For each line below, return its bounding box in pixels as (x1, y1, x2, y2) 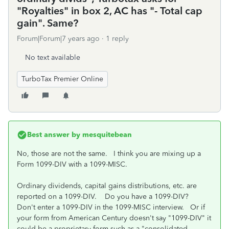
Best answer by (27, 130, 80, 139)
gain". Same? (17, 17, 78, 29)
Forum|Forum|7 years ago (17, 34, 100, 43)
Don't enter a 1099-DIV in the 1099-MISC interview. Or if (17, 203, 205, 212)
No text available (25, 53, 80, 62)
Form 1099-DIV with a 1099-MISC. (17, 160, 127, 169)
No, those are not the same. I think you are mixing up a (17, 149, 201, 158)
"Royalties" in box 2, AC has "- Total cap (17, 5, 202, 17)
